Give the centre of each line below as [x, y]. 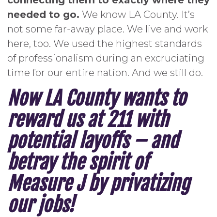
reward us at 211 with [88, 120]
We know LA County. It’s [137, 15]
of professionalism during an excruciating [106, 58]
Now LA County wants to [97, 99]
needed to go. [43, 15]
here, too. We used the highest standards [105, 44]
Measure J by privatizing [98, 184]
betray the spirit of [78, 163]
